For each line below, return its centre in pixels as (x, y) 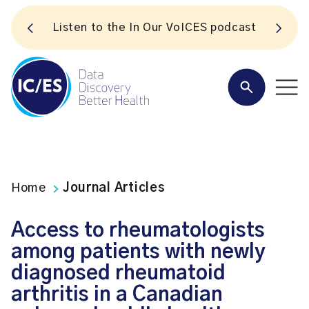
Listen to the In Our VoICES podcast (154, 28)
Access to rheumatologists (138, 231)
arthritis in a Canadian (117, 295)
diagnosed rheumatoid (118, 273)
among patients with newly (138, 252)
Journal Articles (114, 188)
